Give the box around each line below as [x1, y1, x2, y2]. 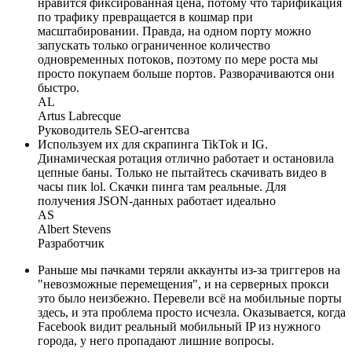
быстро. [38, 81, 79, 95]
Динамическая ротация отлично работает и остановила [38, 152, 334, 166]
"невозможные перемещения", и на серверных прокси [38, 277, 329, 291]
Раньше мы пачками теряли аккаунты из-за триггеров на [38, 263, 340, 277]
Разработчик [38, 236, 104, 251]
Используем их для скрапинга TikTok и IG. [38, 137, 268, 152]
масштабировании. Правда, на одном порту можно [38, 24, 311, 38]
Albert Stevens [38, 222, 111, 236]
